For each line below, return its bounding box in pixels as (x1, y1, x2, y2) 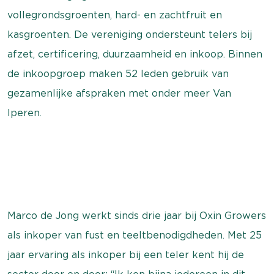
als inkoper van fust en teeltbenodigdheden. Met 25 (7, 229, 262, 241)
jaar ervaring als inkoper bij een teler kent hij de (7, 249, 244, 261)
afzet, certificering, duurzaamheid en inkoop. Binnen (7, 48, 262, 60)
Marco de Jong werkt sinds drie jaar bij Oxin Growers (7, 210, 266, 221)
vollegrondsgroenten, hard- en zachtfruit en (7, 9, 222, 21)
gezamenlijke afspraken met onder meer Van (7, 87, 231, 99)
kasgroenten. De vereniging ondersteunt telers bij (7, 29, 252, 40)
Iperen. (7, 107, 42, 119)
